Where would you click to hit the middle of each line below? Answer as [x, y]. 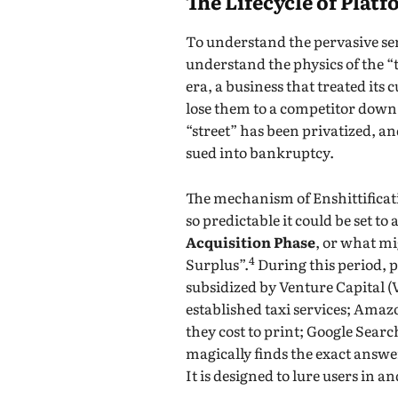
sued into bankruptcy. [260, 151]
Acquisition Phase [251, 241]
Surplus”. [218, 263]
